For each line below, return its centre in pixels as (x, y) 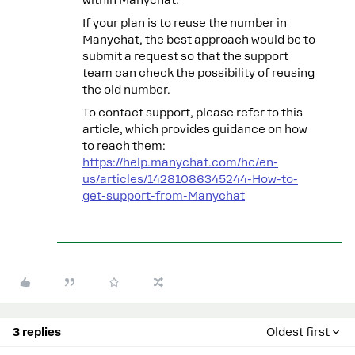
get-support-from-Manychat (164, 195)
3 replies (37, 332)
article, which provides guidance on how (195, 129)
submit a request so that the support (185, 56)
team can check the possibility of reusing (198, 73)
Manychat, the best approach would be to (199, 39)
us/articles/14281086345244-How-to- (190, 179)
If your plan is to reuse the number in (185, 23)
